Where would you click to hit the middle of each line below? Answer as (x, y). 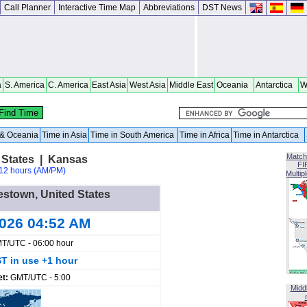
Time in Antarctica (268, 135)
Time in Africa (205, 135)
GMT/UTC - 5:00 (40, 278)
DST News (222, 8)
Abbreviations (169, 8)
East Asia (109, 85)
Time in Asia (64, 135)
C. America (68, 85)
